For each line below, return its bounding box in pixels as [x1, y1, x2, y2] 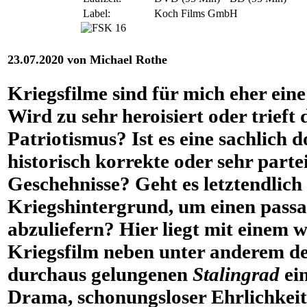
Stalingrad [193, 262, 284, 285]
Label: [83, 7, 110, 19]
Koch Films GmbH [154, 7, 238, 19]
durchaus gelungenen [8, 262, 193, 285]
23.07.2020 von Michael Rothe [8, 53, 167, 67]
